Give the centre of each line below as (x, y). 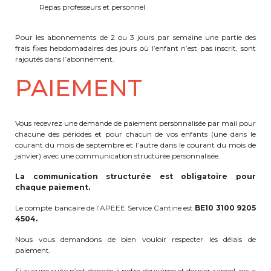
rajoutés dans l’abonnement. (65, 59)
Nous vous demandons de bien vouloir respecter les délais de (135, 239)
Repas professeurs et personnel (92, 7)
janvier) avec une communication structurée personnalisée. (118, 156)
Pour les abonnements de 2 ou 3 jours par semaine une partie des (135, 37)
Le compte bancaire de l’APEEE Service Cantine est (105, 208)
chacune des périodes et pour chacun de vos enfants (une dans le (135, 134)
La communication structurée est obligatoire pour (135, 176)
